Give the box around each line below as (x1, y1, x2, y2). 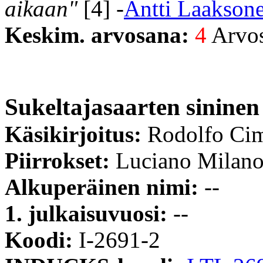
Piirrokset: (5, 147, 116, 173)
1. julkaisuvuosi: (5, 200, 173, 226)
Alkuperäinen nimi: (5, 174, 204, 200)
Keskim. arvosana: (5, 22, 195, 48)
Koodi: (5, 227, 79, 252)
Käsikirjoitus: (5, 121, 147, 147)
